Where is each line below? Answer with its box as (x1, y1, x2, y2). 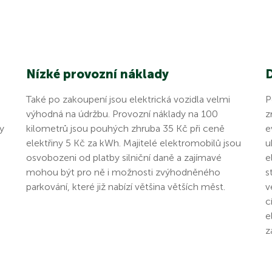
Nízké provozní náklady (25, 66, 169, 81)
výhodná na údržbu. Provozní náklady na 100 (25, 107, 218, 120)
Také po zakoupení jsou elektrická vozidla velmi (25, 93, 230, 105)
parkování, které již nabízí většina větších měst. (25, 180, 225, 192)
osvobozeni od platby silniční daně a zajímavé (25, 151, 222, 163)
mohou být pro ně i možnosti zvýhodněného (25, 166, 220, 178)
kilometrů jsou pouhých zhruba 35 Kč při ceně (25, 122, 225, 134)
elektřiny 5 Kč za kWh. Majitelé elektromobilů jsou (25, 137, 241, 149)
